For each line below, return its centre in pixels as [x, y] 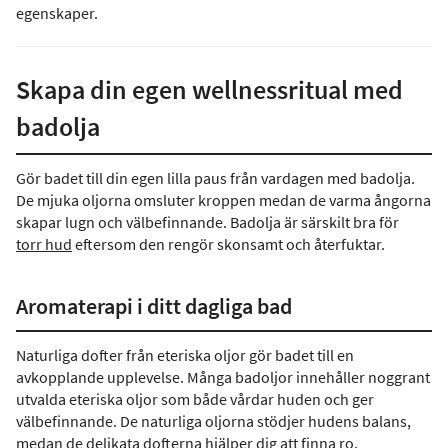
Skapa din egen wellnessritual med [209, 89]
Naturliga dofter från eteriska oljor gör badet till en [185, 355]
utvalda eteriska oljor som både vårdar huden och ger [195, 399]
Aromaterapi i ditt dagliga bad [154, 306]
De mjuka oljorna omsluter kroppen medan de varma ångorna [223, 200]
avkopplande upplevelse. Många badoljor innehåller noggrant [223, 377]
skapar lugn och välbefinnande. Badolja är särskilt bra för [207, 222]
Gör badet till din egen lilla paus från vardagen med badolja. [215, 178]
